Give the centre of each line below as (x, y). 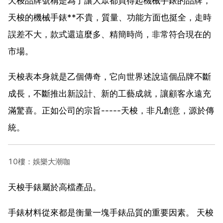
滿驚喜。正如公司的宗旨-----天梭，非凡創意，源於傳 (111, 110)
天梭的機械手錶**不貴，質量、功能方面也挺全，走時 (110, 17)
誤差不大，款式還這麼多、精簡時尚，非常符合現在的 (110, 34)
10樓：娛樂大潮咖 (39, 161)
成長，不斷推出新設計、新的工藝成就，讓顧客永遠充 (110, 93)
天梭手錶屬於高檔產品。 (55, 187)
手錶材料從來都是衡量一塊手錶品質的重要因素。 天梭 (111, 212)
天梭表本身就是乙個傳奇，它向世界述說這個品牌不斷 (110, 76)
